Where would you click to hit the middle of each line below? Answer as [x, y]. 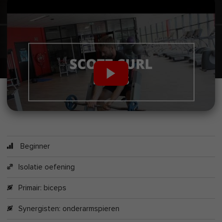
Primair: [30, 188]
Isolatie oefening [47, 167]
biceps [55, 188]
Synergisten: [41, 209]
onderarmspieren [91, 209]
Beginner [34, 146]
